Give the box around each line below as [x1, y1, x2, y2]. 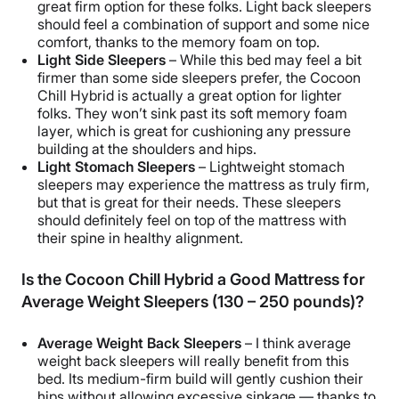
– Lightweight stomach [199, 158, 345, 176]
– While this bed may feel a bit [169, 51, 362, 69]
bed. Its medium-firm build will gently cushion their [37, 370, 363, 388]
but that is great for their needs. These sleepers [37, 193, 341, 212]
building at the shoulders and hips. [37, 140, 256, 159]
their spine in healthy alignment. [37, 229, 243, 248]
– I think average [241, 334, 351, 353]
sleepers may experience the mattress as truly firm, [37, 175, 370, 194]
